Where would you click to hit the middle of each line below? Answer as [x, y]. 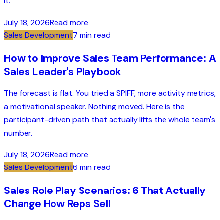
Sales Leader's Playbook [63, 71]
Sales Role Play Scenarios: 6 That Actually [105, 191]
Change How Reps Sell [57, 204]
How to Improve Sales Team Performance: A [110, 58]
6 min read [92, 167]
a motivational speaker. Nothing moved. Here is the [94, 106]
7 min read [92, 35]
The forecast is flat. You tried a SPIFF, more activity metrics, [110, 93]
